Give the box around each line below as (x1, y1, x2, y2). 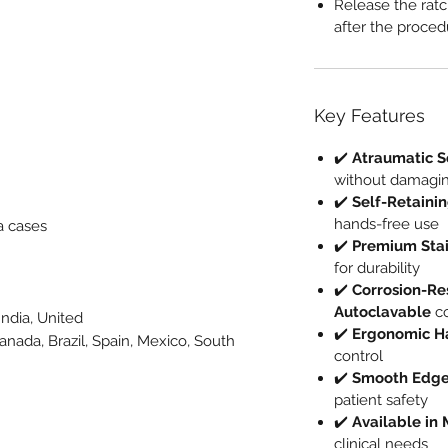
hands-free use (334, 214, 439, 233)
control (334, 346, 383, 365)
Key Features (314, 104, 425, 126)
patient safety (334, 390, 428, 409)
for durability (334, 258, 420, 277)
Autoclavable (334, 302, 431, 321)
